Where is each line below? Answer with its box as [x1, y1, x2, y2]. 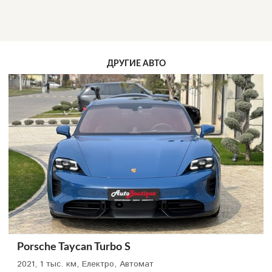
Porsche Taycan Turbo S [17, 242, 131, 253]
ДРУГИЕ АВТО [106, 59, 166, 69]
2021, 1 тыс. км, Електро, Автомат [17, 258, 154, 270]
